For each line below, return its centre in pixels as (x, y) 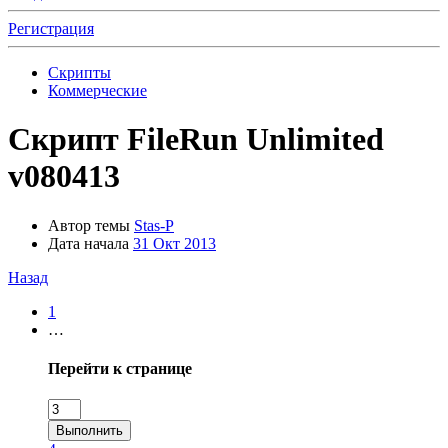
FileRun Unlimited (255, 139)
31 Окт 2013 (174, 243)
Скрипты (79, 72)
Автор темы (89, 225)
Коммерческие (97, 90)
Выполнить (89, 431)
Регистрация (51, 28)
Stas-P (154, 225)
